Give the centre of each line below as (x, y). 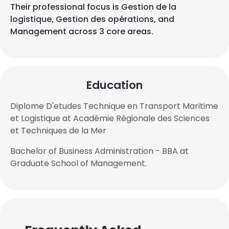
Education (114, 85)
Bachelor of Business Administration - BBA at (99, 151)
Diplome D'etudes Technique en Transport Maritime (114, 106)
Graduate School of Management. (78, 163)
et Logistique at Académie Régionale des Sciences (110, 118)
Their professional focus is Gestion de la (93, 7)
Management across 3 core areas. (82, 31)
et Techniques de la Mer (58, 131)
